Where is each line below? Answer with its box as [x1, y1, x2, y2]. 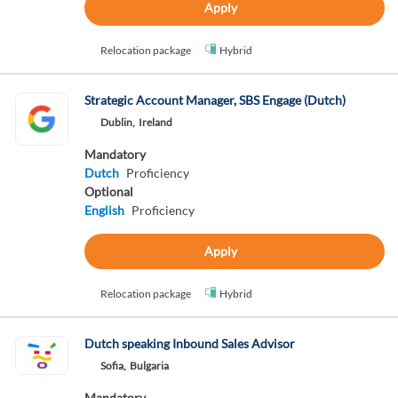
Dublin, [99, 115, 135, 129]
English [84, 203, 124, 218]
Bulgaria [129, 359, 169, 372]
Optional [84, 184, 133, 199]
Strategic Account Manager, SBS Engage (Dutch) [84, 92, 346, 107]
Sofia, [99, 359, 126, 372]
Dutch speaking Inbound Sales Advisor [84, 336, 295, 351]
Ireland [138, 115, 172, 129]
